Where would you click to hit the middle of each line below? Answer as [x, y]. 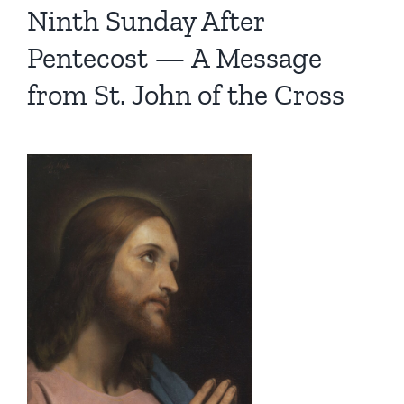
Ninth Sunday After [145, 20]
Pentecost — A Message [174, 57]
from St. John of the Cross [185, 94]
